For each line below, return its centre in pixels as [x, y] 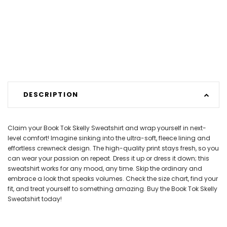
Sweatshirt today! [35, 199]
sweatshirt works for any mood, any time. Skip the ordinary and [105, 168]
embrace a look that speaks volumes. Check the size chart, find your [113, 178]
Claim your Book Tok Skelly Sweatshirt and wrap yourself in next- [107, 128]
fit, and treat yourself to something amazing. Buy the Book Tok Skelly [112, 188]
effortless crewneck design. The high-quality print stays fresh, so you [113, 148]
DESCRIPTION [51, 94]
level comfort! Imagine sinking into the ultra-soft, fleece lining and [109, 138]
